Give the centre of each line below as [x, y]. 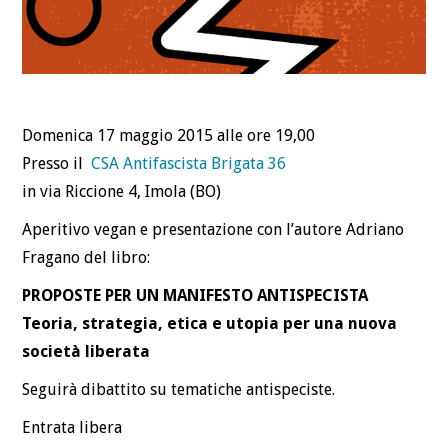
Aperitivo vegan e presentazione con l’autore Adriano [213, 229]
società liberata [86, 351]
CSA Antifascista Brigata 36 [189, 163]
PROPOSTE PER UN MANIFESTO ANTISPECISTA [195, 295]
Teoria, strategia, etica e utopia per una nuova [210, 323]
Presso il [57, 163]
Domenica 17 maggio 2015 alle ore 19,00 [169, 135]
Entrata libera [72, 427]
